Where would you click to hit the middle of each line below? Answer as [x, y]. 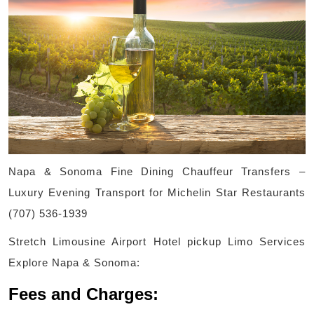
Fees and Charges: [83, 294]
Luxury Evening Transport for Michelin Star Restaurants [157, 192]
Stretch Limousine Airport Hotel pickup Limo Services [157, 241]
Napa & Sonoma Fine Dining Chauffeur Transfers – [157, 171]
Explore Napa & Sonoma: [74, 262]
